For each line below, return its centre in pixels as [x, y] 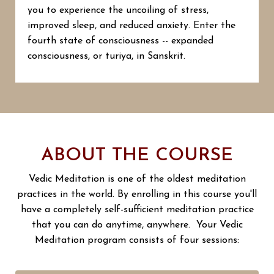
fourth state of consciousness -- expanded [120, 41]
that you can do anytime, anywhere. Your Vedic [137, 225]
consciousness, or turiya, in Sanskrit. [106, 56]
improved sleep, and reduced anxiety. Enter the [131, 25]
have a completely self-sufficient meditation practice [137, 209]
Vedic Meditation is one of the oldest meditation [137, 179]
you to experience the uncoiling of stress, [118, 10]
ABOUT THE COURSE [137, 155]
